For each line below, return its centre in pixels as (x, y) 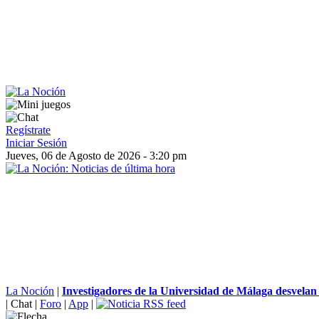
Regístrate (28, 130)
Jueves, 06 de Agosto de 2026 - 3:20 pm (96, 156)
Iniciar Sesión (36, 143)
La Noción (30, 291)
